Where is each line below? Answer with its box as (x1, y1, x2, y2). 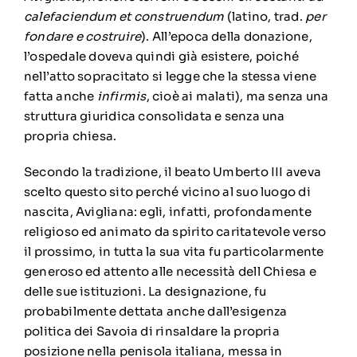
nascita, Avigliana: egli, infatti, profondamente (23, 203, 312, 219)
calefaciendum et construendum (23, 8, 225, 24)
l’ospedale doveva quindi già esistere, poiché (23, 48, 300, 64)
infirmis (96, 88, 147, 104)
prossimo (33, 243, 93, 259)
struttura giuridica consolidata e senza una (23, 108, 285, 124)
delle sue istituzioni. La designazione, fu (23, 283, 267, 299)
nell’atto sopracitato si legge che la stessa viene (23, 68, 317, 84)
